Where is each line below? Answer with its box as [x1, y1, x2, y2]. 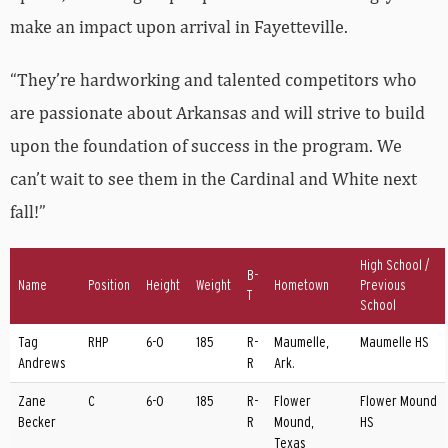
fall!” [10, 200, 46, 222]
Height [146, 278, 180, 293]
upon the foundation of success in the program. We [10, 134, 402, 156]
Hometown [274, 278, 329, 293]
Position [88, 278, 130, 293]
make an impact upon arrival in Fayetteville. [10, 15, 348, 37]
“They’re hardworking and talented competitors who [10, 68, 417, 90]
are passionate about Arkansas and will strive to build [10, 101, 425, 123]
